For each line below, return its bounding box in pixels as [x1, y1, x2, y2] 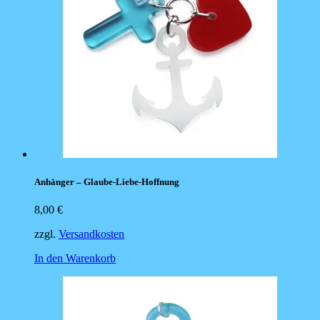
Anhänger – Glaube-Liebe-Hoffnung [34, 176, 179, 187]
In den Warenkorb [34, 251, 116, 264]
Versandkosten [59, 227, 124, 240]
